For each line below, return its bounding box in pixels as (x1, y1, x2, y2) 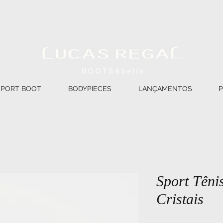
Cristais (156, 190, 204, 207)
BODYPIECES (68, 84, 111, 93)
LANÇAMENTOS (138, 84, 192, 93)
